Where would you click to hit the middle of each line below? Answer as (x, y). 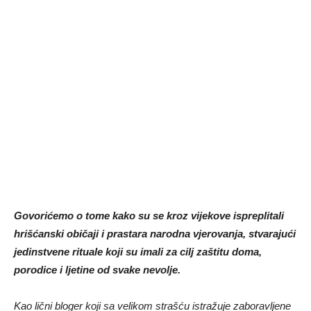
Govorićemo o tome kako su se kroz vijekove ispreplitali (149, 215)
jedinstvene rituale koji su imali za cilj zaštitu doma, (138, 251)
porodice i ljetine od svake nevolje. (97, 269)
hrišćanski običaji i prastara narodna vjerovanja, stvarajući (155, 233)
